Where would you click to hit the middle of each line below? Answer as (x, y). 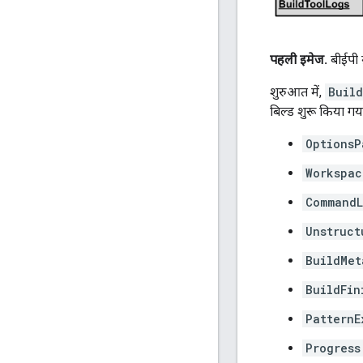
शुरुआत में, (297, 92)
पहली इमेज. (299, 60)
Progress (333, 348)
